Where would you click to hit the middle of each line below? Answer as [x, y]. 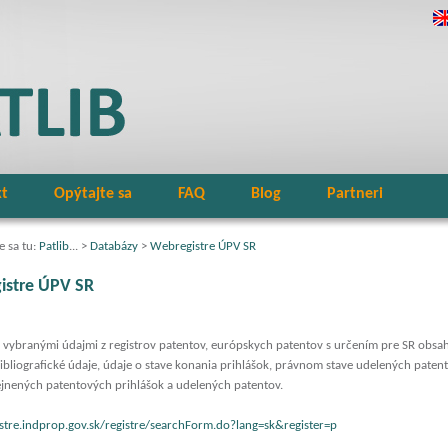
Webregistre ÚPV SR [203, 246]
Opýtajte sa [93, 194]
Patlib [54, 246]
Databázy [114, 246]
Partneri [355, 194]
